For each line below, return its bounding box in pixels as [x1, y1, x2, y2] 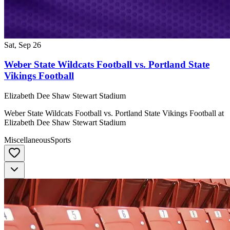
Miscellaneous [4, 136, 50, 144]
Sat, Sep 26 [4, 40, 41, 49]
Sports [50, 136, 71, 144]
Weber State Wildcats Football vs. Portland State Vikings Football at [4, 109, 224, 118]
